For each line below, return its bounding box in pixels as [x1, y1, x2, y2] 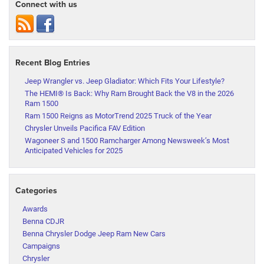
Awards [22, 204, 48, 213]
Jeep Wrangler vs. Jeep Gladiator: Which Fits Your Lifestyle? [25, 77, 225, 85]
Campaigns [22, 242, 60, 250]
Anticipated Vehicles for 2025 [25, 146, 123, 155]
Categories [15, 184, 57, 196]
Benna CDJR [22, 217, 64, 226]
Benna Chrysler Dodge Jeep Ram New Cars [22, 229, 166, 238]
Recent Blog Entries [15, 57, 90, 68]
